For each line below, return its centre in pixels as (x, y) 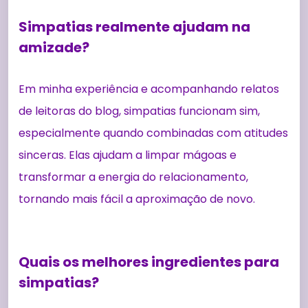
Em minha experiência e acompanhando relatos (149, 89)
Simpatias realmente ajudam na (134, 26)
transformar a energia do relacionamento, (133, 177)
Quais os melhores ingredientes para (149, 262)
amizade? (54, 47)
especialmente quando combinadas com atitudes (153, 133)
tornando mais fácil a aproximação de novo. (137, 199)
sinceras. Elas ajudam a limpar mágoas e (128, 155)
